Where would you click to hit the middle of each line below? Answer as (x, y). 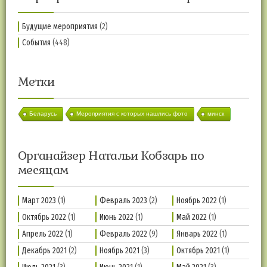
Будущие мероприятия (60, 27)
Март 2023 (39, 201)
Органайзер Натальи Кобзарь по (111, 156)
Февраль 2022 (123, 234)
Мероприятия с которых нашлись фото (132, 114)
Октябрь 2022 (44, 218)
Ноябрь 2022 (197, 201)
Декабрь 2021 (44, 251)
